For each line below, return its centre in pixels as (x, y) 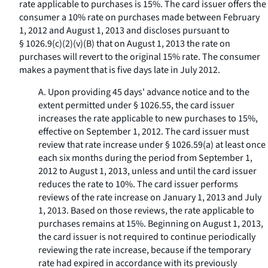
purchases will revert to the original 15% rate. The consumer (140, 57)
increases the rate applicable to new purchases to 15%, (148, 118)
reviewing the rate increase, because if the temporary (144, 250)
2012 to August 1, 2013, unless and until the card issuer (147, 171)
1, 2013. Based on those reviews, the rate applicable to (146, 211)
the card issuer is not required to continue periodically (147, 237)
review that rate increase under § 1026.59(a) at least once (152, 145)
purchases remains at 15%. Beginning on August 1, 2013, (151, 224)
